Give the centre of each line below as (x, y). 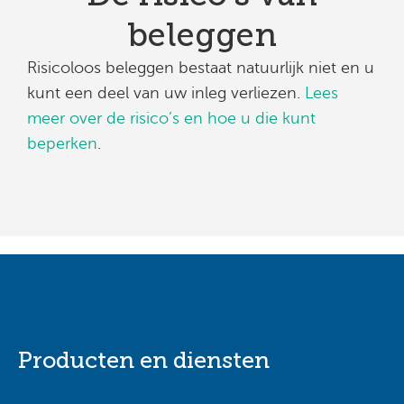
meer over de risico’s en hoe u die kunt (171, 118)
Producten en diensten (144, 360)
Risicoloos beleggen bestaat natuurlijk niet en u (201, 67)
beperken (62, 143)
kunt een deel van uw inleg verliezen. (166, 92)
